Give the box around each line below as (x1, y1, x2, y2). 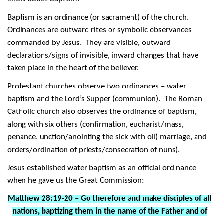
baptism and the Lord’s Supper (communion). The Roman (7, 94, 202, 103)
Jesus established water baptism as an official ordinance (7, 163, 196, 172)
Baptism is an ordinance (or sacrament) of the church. (7, 13, 191, 22)
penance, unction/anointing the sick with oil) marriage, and (7, 132, 207, 141)
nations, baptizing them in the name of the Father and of (12, 207, 207, 216)
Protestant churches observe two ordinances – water (7, 82, 186, 90)
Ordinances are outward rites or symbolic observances (7, 25, 192, 34)
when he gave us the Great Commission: (7, 176, 144, 185)
